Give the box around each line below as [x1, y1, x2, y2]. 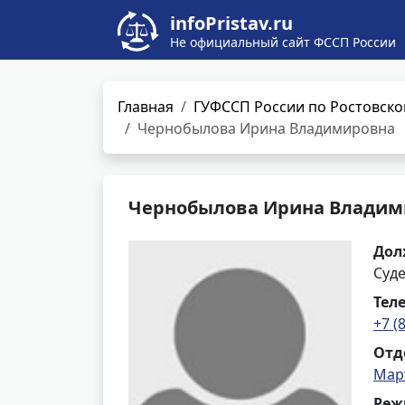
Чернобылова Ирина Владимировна [137, 118, 395, 138]
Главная [118, 97, 174, 117]
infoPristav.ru [170, 11, 293, 35]
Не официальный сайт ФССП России [170, 33, 396, 51]
